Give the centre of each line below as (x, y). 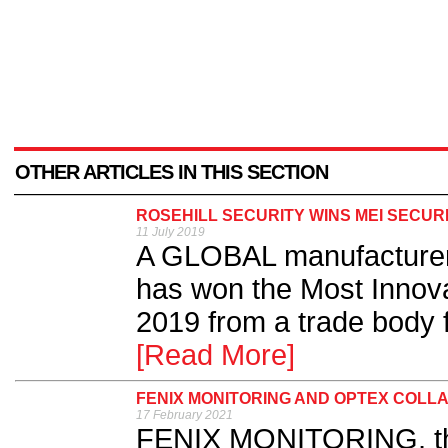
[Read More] (215, 355)
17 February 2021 (184, 415)
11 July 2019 (170, 232)
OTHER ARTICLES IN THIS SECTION (171, 172)
